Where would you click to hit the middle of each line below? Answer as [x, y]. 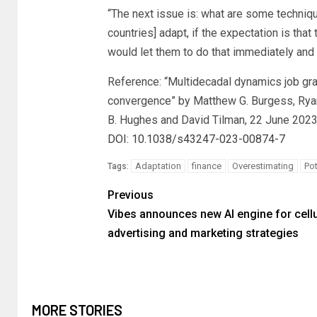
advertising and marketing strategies [203, 234]
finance [206, 166]
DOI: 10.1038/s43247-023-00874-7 [196, 139]
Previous [130, 195]
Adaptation [158, 166]
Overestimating [263, 166]
